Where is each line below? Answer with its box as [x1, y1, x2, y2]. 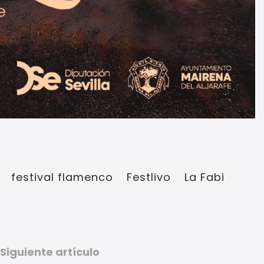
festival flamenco [11, 170, 113, 185]
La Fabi [184, 170, 225, 185]
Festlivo [127, 170, 171, 185]
